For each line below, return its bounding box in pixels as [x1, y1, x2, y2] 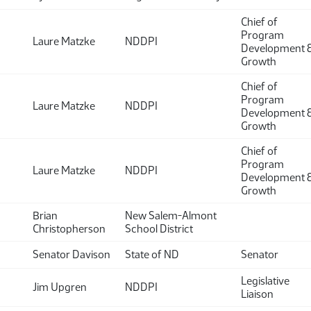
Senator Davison [33, 248, 110, 261]
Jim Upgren [33, 280, 87, 294]
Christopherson [33, 222, 106, 235]
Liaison [241, 287, 274, 301]
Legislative [241, 274, 289, 287]
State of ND [125, 248, 179, 261]
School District [125, 222, 193, 235]
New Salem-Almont [125, 209, 217, 222]
